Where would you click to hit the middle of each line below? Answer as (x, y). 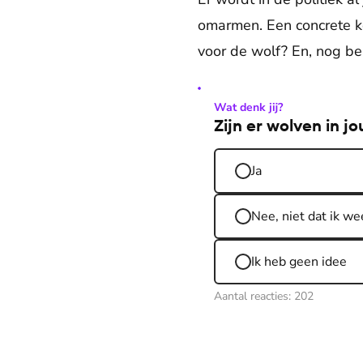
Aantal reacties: (254, 296)
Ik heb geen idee (299, 262)
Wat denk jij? (248, 107)
